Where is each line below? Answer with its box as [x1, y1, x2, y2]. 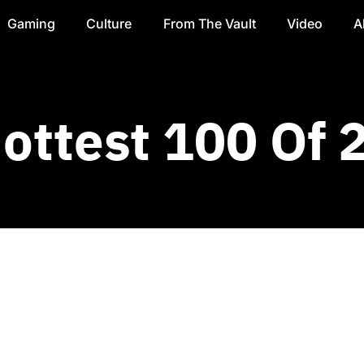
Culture [86, 15, 132, 32]
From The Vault [162, 15, 256, 32]
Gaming [6, 15, 55, 32]
